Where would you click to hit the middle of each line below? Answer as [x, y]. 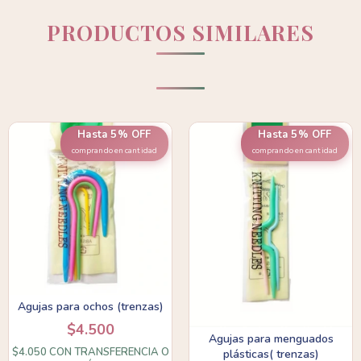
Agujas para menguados [271, 339]
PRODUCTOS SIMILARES [180, 33]
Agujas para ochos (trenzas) [90, 306]
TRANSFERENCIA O [121, 352]
